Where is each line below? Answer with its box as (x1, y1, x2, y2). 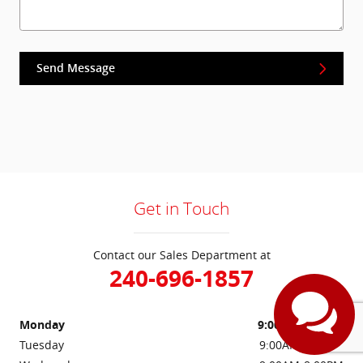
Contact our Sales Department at (92, 247, 271, 263)
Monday (19, 317, 65, 333)
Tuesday (19, 337, 64, 353)
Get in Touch (134, 199, 229, 220)
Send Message (36, 62, 115, 75)
